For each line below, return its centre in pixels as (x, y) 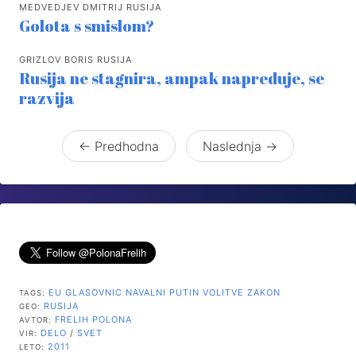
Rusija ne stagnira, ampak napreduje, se (172, 78)
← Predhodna (119, 146)
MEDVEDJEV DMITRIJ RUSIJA (90, 7)
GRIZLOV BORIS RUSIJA (75, 60)
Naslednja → (240, 146)
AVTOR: (37, 320)
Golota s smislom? (87, 26)
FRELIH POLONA (93, 319)
